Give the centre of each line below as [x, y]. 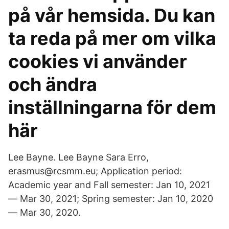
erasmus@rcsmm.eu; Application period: [95, 171]
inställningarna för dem [112, 107]
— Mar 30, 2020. [44, 212]
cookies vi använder [98, 61]
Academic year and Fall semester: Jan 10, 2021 [109, 185]
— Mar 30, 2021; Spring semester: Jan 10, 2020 [111, 199]
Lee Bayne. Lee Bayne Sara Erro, [78, 157]
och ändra [53, 84]
